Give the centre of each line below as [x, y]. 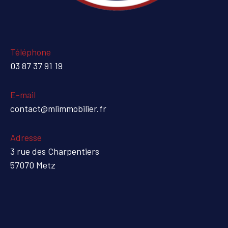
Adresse [26, 138]
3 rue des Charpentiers [55, 151]
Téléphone [31, 52]
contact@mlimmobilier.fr [58, 109]
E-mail [23, 95]
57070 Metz [33, 165]
